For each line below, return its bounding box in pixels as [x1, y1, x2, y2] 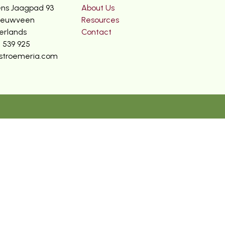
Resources [81, 15, 119, 25]
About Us [81, 3, 115, 13]
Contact [81, 27, 111, 37]
